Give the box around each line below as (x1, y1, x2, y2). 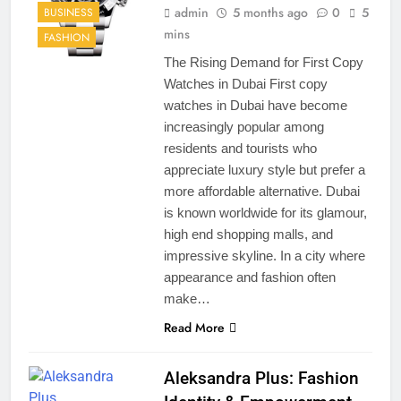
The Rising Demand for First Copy (163, 54, 363, 70)
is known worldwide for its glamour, (163, 204, 367, 220)
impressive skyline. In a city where (163, 247, 365, 263)
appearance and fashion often (163, 269, 336, 285)
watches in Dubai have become (163, 97, 347, 113)
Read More (163, 318, 225, 337)
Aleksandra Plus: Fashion (163, 367, 359, 388)
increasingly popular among (163, 118, 324, 134)
